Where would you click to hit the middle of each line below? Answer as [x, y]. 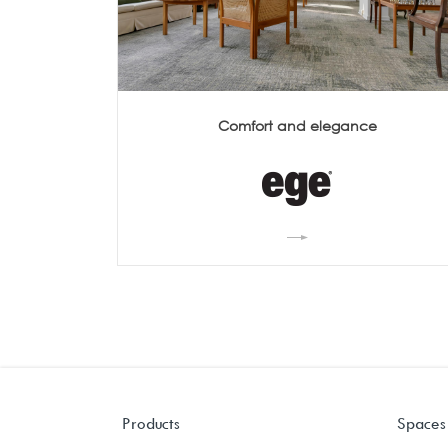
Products [151, 422]
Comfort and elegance [298, 125]
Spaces [421, 422]
